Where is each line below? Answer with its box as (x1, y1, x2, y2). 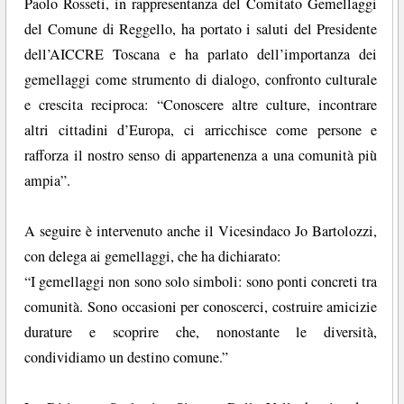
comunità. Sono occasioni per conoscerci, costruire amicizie (24, 297, 378, 317)
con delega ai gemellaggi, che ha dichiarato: (24, 246, 282, 267)
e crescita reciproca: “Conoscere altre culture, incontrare (24, 95, 378, 115)
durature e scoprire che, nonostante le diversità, (24, 322, 378, 343)
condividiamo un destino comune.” (24, 347, 229, 368)
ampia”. (24, 170, 71, 191)
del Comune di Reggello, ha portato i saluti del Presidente (24, 19, 378, 40)
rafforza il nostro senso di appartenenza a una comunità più (24, 145, 378, 166)
